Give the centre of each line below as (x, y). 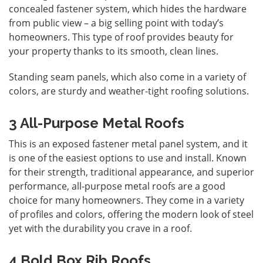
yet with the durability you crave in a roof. (100, 228)
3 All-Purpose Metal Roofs (97, 123)
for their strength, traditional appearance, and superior (131, 172)
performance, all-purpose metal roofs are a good (117, 186)
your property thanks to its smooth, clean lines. (114, 51)
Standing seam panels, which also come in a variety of (127, 77)
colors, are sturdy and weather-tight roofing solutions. (129, 91)
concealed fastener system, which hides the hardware (128, 9)
